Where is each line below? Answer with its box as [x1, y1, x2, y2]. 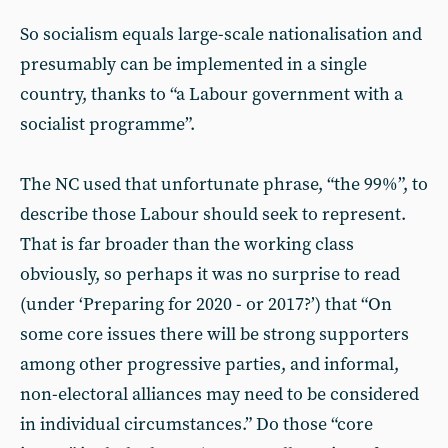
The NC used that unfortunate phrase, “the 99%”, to [20, 173, 428, 196]
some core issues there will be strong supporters [20, 323, 409, 346]
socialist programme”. [20, 113, 195, 136]
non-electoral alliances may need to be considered [20, 383, 419, 406]
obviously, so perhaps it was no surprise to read [20, 263, 400, 286]
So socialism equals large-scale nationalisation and [20, 23, 422, 46]
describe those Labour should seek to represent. [20, 203, 406, 226]
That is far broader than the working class [20, 233, 354, 256]
